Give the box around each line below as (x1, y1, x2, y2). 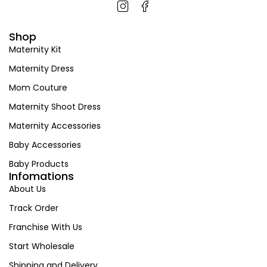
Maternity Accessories (9, 120, 101, 132)
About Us (9, 183, 46, 195)
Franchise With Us (9, 221, 82, 234)
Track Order (9, 202, 58, 215)
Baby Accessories (9, 139, 81, 151)
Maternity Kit (9, 44, 61, 56)
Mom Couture (9, 82, 67, 94)
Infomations (9, 169, 74, 184)
